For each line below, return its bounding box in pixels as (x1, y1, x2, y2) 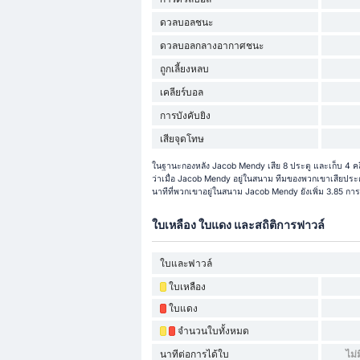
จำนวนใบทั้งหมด (177, 325, 249, 337)
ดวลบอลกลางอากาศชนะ (159, 39, 264, 51)
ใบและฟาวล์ (159, 257, 212, 270)
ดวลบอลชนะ (159, 15, 213, 28)
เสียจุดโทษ (159, 132, 204, 145)
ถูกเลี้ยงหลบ (159, 62, 209, 75)
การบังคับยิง (159, 108, 211, 121)
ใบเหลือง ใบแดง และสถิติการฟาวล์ (151, 217, 325, 231)
